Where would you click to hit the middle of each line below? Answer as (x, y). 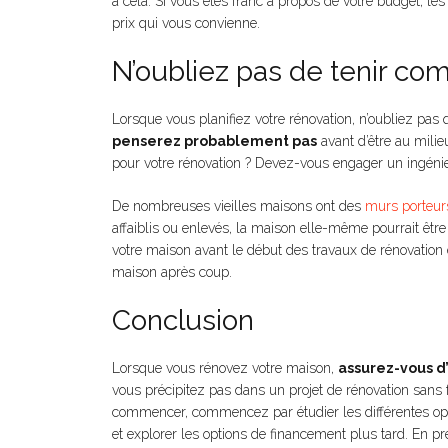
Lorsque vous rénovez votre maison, (225, 368)
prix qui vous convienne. (186, 23)
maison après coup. (172, 272)
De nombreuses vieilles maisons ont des (238, 206)
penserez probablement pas (214, 141)
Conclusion (183, 320)
